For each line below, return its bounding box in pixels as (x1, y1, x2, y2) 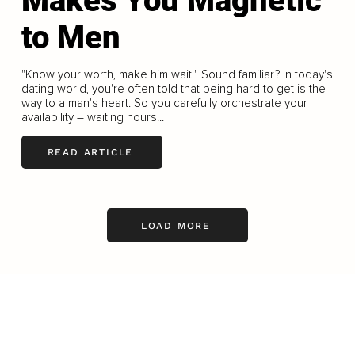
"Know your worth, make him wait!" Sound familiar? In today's (21, 67, 333, 82)
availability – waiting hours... (21, 109, 164, 124)
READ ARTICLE (47, 147, 134, 158)
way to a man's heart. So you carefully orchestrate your (21, 95, 307, 110)
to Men (21, 18, 120, 56)
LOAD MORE (140, 219, 212, 231)
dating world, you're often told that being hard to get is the (21, 81, 326, 96)
